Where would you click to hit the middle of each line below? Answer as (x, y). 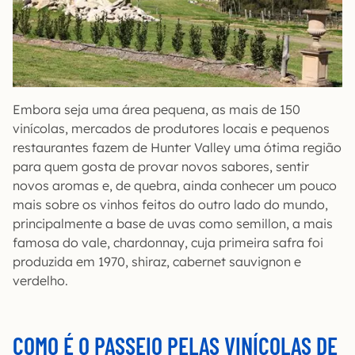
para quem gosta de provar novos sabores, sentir (161, 166)
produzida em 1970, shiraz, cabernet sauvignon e (157, 261)
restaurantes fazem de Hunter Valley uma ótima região (177, 147)
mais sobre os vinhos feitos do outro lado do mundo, (170, 204)
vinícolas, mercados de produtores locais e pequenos (171, 128)
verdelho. (40, 281)
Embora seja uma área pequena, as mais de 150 (157, 109)
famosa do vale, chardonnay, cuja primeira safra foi (168, 242)
